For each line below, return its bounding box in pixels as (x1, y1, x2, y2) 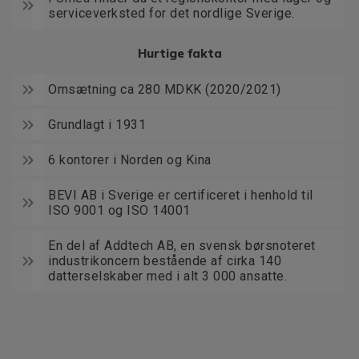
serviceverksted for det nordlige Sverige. (48, 6, 295, 22)
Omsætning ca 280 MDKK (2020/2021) (48, 82, 281, 98)
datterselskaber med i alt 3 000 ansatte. (48, 268, 287, 284)
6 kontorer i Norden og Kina (48, 152, 212, 168)
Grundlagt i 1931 (48, 117, 146, 133)
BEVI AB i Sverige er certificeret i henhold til (48, 188, 313, 204)
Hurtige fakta (137, 46, 222, 62)
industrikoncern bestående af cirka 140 (48, 253, 281, 269)
